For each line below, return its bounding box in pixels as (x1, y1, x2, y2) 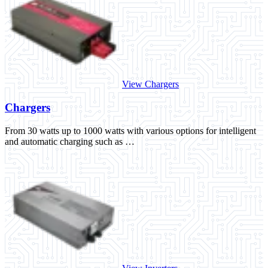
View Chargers (122, 79, 179, 90)
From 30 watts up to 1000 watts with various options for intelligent (5, 125, 256, 136)
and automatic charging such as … (5, 136, 135, 147)
